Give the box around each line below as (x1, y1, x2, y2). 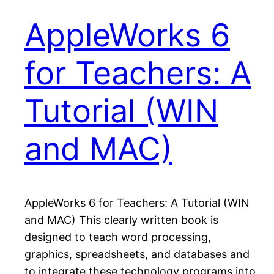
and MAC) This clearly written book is (24, 213, 218, 227)
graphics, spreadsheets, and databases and (24, 248, 250, 261)
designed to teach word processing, (24, 231, 211, 244)
